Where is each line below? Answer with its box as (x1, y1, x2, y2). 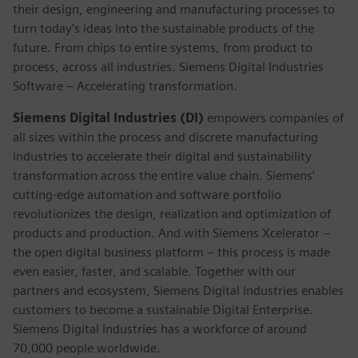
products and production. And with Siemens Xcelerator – (13, 225, 330, 241)
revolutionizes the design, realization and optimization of (13, 205, 331, 221)
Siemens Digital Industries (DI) (13, 109, 204, 125)
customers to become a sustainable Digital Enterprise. (13, 301, 313, 317)
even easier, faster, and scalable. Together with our (13, 263, 296, 279)
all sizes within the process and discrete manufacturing (13, 129, 318, 145)
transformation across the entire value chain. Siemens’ (13, 167, 315, 183)
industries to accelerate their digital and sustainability (13, 148, 312, 164)
